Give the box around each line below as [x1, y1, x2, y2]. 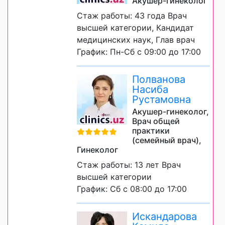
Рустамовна [132, 93, 191, 106]
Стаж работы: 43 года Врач [77, 11, 187, 21]
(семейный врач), [132, 135, 201, 146]
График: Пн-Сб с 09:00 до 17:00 [77, 47, 201, 57]
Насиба [132, 83, 168, 96]
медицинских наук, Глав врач [77, 35, 195, 45]
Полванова [132, 73, 185, 86]
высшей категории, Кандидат [77, 23, 194, 33]
